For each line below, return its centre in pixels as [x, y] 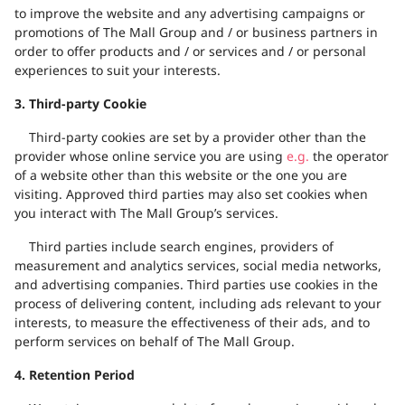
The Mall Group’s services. [199, 214]
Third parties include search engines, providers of [181, 248]
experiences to [59, 71]
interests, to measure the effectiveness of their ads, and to [192, 324]
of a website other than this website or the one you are [181, 176]
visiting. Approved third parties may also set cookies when [191, 195]
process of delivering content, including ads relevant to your [198, 305]
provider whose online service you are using [149, 157]
